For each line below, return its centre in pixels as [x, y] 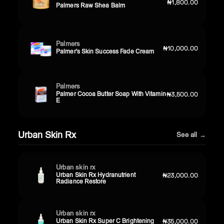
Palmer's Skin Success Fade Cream [105, 51]
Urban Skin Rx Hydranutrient [96, 175]
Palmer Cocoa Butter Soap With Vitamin [111, 94]
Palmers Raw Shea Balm [91, 5]
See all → [191, 134]
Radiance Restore [81, 181]
